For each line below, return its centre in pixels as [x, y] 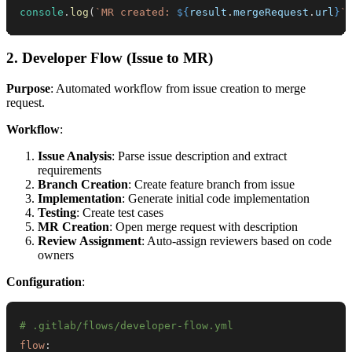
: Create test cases [120, 212]
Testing [57, 212]
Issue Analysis [75, 156]
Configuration [44, 281]
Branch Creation [83, 184]
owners [56, 255]
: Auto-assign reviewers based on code [236, 240]
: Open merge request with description [203, 226]
